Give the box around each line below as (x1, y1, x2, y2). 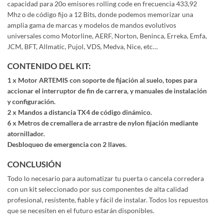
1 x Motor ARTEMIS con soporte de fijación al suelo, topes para (7, 76, 197, 85)
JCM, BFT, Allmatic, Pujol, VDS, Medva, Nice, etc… (7, 42, 158, 51)
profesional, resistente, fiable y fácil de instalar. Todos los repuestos (7, 196, 208, 204)
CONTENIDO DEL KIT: (7, 61, 91, 72)
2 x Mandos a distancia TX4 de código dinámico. (7, 108, 152, 117)
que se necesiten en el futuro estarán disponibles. (7, 206, 154, 215)
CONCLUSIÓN (7, 159, 61, 169)
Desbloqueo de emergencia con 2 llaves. (7, 140, 127, 149)
